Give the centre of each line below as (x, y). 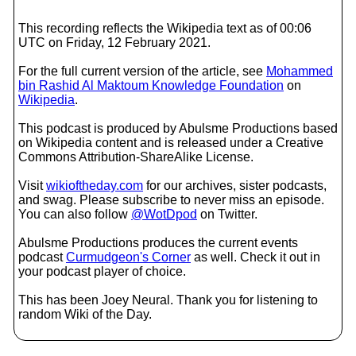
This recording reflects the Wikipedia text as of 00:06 (165, 28)
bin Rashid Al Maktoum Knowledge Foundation (151, 85)
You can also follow (75, 214)
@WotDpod (164, 214)
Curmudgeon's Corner (128, 257)
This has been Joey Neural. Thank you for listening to (168, 300)
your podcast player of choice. (102, 271)
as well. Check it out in (255, 257)
